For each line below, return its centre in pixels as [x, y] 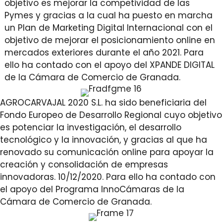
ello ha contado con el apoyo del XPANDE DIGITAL [109, 65]
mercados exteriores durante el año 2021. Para [104, 52]
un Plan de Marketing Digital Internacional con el [108, 28]
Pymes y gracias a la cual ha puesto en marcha [108, 15]
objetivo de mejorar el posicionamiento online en [110, 40]
